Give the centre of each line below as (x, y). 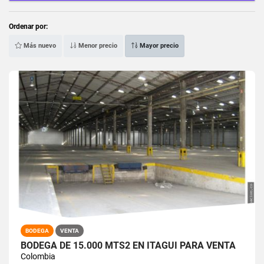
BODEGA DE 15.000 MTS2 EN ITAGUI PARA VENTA (128, 245)
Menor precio (97, 45)
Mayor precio (158, 45)
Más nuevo (39, 45)
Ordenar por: (28, 26)
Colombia (38, 256)
